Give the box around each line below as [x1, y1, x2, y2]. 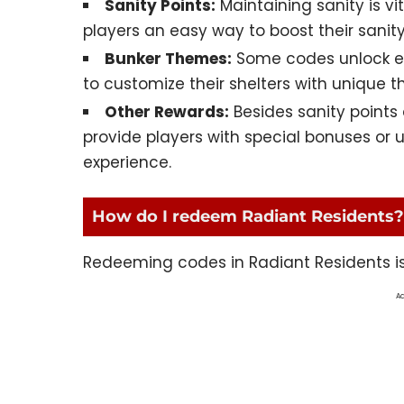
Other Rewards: [105, 100, 229, 123]
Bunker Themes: [105, 47, 232, 69]
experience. [83, 151, 171, 173]
